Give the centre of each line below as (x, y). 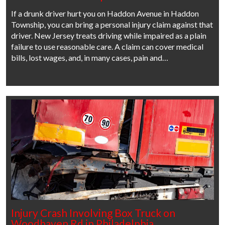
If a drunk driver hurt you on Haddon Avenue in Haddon (105, 14)
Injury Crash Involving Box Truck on (93, 213)
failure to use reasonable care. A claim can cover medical (107, 47)
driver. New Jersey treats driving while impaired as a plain (109, 36)
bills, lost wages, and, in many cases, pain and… (90, 58)
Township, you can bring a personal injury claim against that (112, 25)
